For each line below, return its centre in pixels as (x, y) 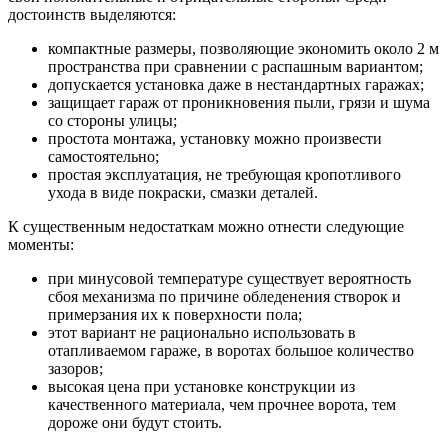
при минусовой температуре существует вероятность (229, 279)
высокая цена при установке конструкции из (201, 387)
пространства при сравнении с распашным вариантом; (235, 67)
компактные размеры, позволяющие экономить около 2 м (243, 49)
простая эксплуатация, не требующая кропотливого (224, 175)
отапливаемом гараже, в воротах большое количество (231, 351)
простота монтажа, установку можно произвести (215, 139)
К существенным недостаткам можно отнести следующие (206, 227)
